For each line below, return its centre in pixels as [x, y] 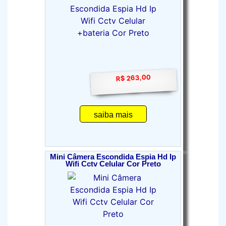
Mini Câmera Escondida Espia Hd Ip [113, 157]
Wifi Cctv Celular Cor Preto [113, 164]
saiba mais [113, 115]
